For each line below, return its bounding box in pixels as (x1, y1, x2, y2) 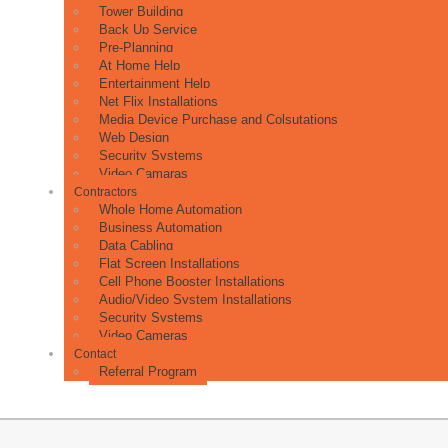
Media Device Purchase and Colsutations (99, 112, 338, 127)
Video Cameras (99, 328, 188, 343)
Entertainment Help (99, 76, 210, 91)
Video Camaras (99, 166, 188, 181)
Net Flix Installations (99, 94, 218, 109)
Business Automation (99, 220, 222, 235)
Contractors (74, 185, 137, 199)
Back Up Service (99, 22, 197, 37)
